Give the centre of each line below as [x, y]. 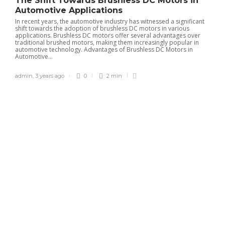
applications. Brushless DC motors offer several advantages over [108, 35]
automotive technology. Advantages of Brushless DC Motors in [104, 49]
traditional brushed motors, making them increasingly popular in [107, 42]
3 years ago [50, 76]
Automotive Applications [70, 10]
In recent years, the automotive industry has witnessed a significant [110, 21]
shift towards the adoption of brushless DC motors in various [102, 28]
